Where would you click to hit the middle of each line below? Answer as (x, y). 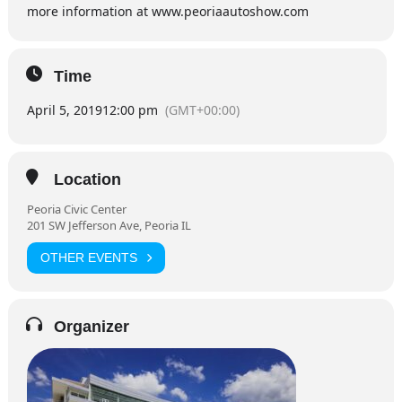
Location (87, 179)
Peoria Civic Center (76, 209)
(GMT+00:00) (202, 109)
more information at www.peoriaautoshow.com (167, 11)
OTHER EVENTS (88, 258)
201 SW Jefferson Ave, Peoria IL (109, 225)
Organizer (91, 326)
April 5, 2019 (64, 109)
